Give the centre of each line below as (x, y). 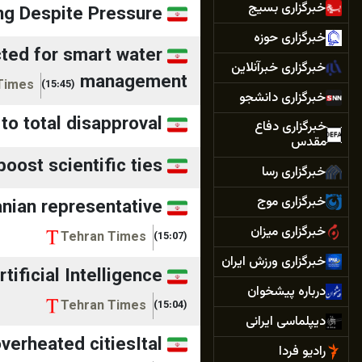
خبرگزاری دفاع (290, 127)
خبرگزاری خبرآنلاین (278, 68)
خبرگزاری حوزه (290, 38)
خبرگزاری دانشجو (282, 98)
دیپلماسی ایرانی (286, 322)
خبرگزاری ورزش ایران (274, 262)
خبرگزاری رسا (294, 172)
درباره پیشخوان (286, 292)
